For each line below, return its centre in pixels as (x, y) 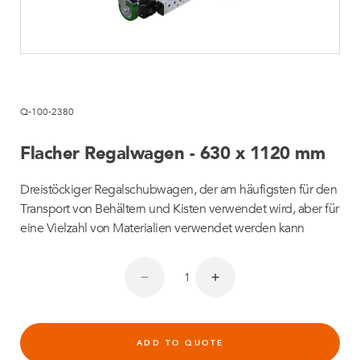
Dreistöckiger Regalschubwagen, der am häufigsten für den (178, 190)
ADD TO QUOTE (180, 343)
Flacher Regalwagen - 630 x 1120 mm (172, 153)
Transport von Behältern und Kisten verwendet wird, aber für (180, 209)
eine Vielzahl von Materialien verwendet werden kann (162, 228)
